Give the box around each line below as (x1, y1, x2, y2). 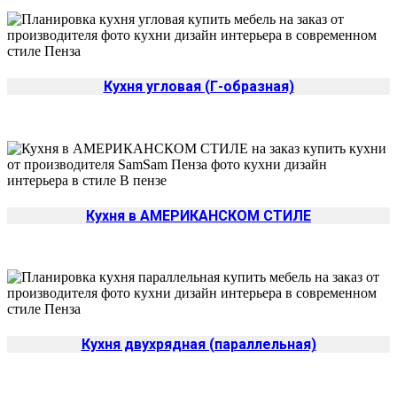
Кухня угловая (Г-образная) (103, 78, 294, 96)
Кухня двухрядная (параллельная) (81, 336, 316, 354)
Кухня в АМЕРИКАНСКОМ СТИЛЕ (86, 206, 311, 224)
